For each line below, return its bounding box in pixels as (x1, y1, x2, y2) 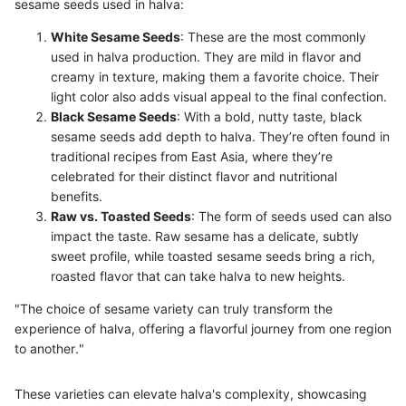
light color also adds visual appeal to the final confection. (51, 88, 387, 104)
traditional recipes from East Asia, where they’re (51, 148, 333, 164)
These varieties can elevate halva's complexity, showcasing (14, 385, 367, 401)
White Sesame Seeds (51, 28, 180, 44)
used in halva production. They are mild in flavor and (51, 48, 362, 64)
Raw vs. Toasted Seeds (51, 208, 191, 224)
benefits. (51, 188, 102, 204)
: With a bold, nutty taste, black (177, 108, 362, 124)
